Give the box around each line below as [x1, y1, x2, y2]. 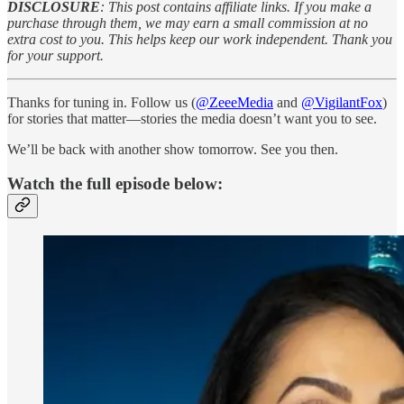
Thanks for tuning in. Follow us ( [7, 94, 196, 110]
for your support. [7, 47, 104, 63]
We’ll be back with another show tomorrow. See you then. [7, 141, 338, 157]
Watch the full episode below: [7, 174, 223, 194]
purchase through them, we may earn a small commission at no [7, 14, 368, 31]
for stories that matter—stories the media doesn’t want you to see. [7, 110, 377, 126]
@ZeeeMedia [196, 94, 273, 110]
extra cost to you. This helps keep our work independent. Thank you [7, 31, 392, 47]
